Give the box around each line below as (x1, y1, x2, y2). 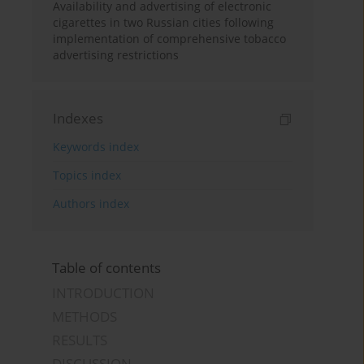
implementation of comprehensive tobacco (53, 31, 287, 47)
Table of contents (52, 258, 162, 278)
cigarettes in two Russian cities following (53, 15, 275, 31)
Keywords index (53, 139, 140, 155)
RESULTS (52, 331, 108, 350)
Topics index (53, 167, 122, 184)
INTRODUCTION (52, 284, 155, 303)
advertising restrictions (53, 47, 180, 63)
